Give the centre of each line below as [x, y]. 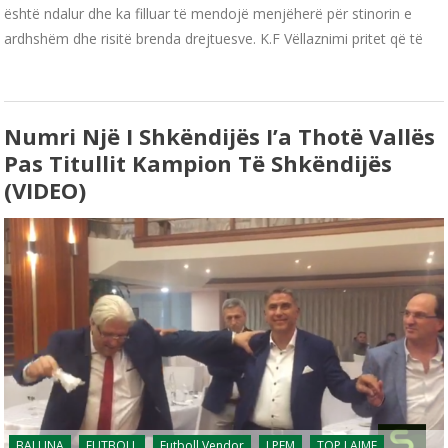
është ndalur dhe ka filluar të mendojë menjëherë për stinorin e [208, 14]
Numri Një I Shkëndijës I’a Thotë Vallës [220, 136]
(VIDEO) [45, 190]
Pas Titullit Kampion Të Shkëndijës [198, 163]
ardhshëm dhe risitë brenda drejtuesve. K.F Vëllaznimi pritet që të [214, 39]
